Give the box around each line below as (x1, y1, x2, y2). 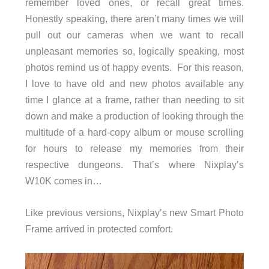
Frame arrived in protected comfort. (25, 223, 173, 234)
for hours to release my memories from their (25, 142, 244, 154)
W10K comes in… (25, 175, 102, 186)
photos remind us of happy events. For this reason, (25, 61, 244, 73)
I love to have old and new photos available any (25, 77, 244, 89)
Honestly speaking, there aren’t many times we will (25, 13, 244, 24)
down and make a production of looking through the (25, 110, 244, 121)
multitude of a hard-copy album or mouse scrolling (25, 126, 244, 138)
